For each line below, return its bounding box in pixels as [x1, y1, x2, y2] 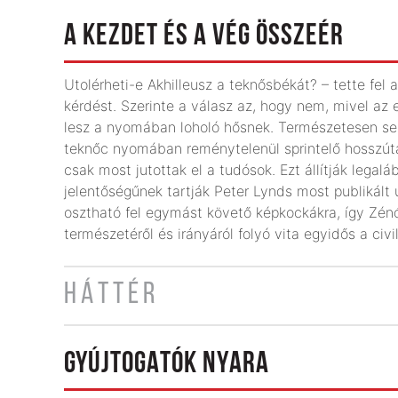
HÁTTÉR [64, 280, 159, 311]
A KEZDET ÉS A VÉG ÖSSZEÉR [64, 21, 344, 52]
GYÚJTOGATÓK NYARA [64, 349, 269, 380]
